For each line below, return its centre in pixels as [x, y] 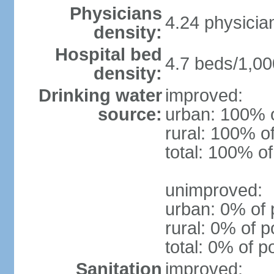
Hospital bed [108, 54]
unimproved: [213, 190]
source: [130, 114]
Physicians [116, 13]
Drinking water [100, 95]
